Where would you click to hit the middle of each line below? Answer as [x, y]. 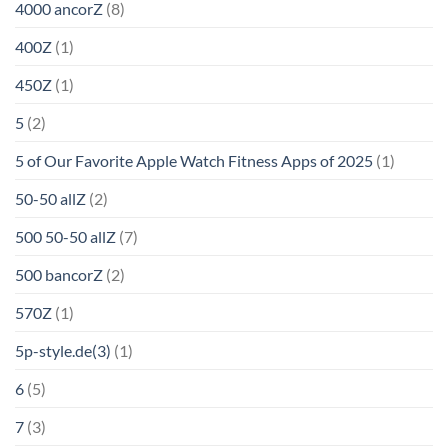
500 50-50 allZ [65, 237]
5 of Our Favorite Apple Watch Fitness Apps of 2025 [194, 161]
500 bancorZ [59, 275]
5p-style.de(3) [63, 351]
